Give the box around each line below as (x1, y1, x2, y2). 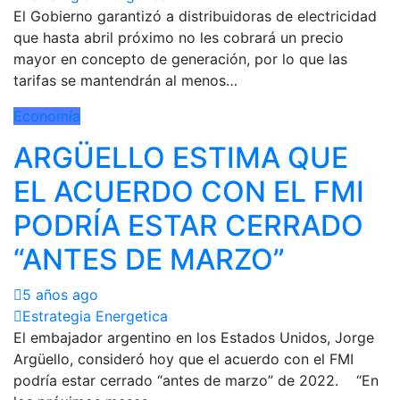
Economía (13, 106, 80, 125)
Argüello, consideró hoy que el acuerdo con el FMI (13, 349, 354, 368)
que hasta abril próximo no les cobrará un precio (13, 28, 344, 46)
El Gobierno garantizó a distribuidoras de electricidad (13, 6, 377, 25)
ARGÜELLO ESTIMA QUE (13, 139, 348, 175)
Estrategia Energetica (22, 306, 168, 325)
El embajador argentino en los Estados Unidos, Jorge (13, 328, 374, 346)
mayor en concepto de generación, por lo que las (13, 49, 347, 68)
